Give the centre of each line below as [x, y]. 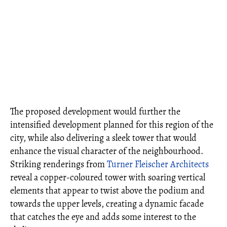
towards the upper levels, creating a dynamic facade [107, 204]
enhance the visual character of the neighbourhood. [107, 151]
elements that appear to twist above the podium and [107, 191]
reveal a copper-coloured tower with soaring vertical [108, 177]
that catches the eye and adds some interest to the [103, 217]
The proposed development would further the [95, 111]
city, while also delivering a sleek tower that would [103, 138]
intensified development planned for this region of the [112, 125]
